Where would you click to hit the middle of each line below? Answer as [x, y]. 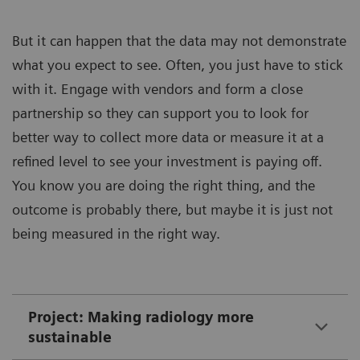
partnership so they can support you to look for [160, 112]
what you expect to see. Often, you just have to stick [178, 64]
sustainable [70, 337]
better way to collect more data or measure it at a [168, 137]
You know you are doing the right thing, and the [164, 185]
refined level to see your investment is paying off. [167, 161]
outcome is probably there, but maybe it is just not [172, 209]
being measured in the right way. [116, 233]
